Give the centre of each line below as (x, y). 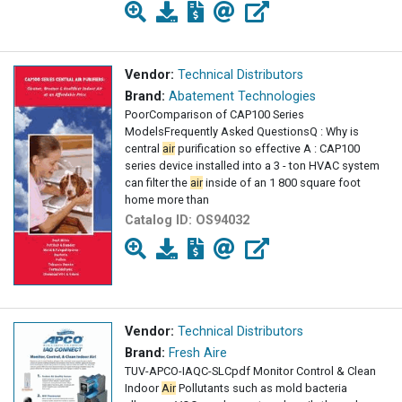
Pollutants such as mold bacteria (262, 389)
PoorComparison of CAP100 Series (214, 115)
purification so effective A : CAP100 (267, 149)
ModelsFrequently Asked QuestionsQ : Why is (242, 132)
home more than (167, 200)
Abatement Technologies (242, 97)
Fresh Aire (198, 354)
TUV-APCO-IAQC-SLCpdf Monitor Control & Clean (250, 371)
